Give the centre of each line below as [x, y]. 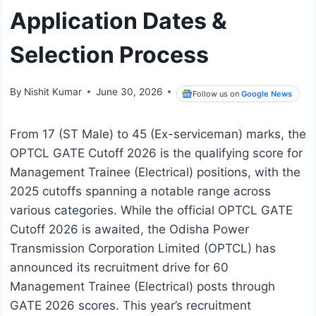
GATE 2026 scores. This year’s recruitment [130, 306]
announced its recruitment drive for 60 [119, 268]
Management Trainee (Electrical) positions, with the [155, 172]
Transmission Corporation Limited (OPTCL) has [143, 249]
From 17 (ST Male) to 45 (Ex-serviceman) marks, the [158, 134]
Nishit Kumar [53, 91]
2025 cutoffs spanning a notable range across [140, 192]
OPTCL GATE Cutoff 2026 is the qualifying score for [156, 153]
